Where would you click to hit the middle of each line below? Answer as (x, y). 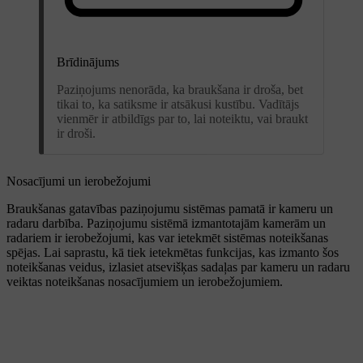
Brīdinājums (88, 62)
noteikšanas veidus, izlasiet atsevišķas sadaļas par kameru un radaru (178, 267)
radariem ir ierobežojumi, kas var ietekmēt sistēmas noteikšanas (167, 237)
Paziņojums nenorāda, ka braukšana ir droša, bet (180, 89)
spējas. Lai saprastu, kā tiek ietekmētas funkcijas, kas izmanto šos (173, 252)
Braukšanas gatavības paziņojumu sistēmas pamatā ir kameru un (170, 208)
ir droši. (76, 133)
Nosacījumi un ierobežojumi (79, 181)
